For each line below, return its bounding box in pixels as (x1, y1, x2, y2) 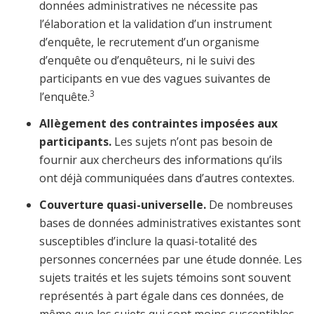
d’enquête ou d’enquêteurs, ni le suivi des (39, 53, 255, 69)
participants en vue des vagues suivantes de (39, 71, 271, 87)
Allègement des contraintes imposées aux (39, 116, 278, 132)
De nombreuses (209, 197, 293, 213)
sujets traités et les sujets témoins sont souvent (39, 270, 291, 286)
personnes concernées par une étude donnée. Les (39, 252, 302, 268)
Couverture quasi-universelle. (39, 197, 209, 213)
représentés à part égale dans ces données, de (39, 288, 284, 304)
